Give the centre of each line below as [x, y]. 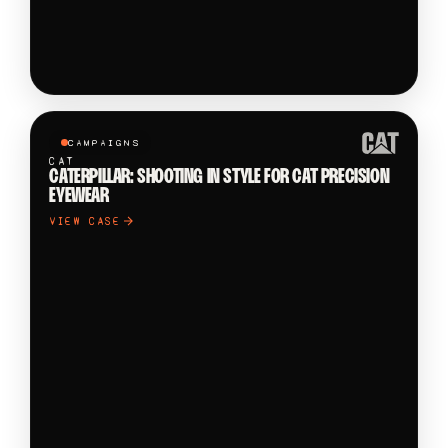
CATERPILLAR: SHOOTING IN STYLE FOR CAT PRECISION [219, 177]
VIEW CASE [85, 221]
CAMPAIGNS [104, 142]
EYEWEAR [79, 196]
